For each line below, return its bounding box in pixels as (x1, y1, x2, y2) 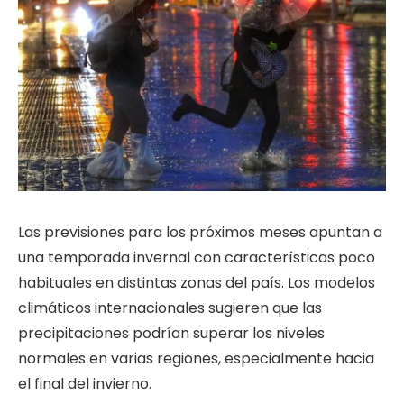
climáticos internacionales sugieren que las (18, 297, 322, 318)
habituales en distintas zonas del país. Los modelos (18, 271, 375, 293)
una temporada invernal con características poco (18, 246, 375, 268)
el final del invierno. (18, 372, 151, 394)
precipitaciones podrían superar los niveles (18, 322, 325, 344)
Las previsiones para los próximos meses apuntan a (18, 221, 382, 243)
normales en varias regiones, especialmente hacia (18, 347, 374, 369)
